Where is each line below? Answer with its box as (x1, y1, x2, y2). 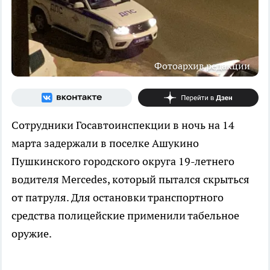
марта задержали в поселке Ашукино (11, 136, 199, 150)
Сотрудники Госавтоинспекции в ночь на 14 (11, 118, 234, 132)
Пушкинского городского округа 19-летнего (11, 154, 234, 168)
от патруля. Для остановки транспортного (11, 190, 224, 204)
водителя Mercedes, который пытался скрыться (11, 172, 250, 186)
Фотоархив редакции (154, 59, 250, 72)
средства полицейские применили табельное (11, 208, 239, 222)
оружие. (11, 226, 52, 240)
